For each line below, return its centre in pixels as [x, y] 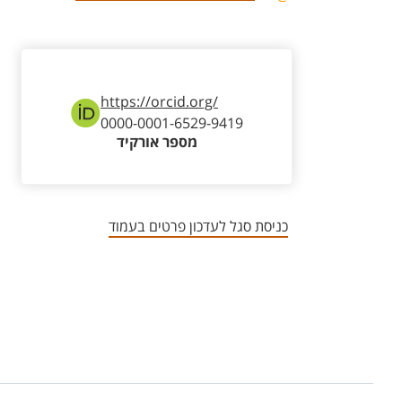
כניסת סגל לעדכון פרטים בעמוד [198, 227]
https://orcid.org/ [159, 102]
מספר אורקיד [157, 143]
